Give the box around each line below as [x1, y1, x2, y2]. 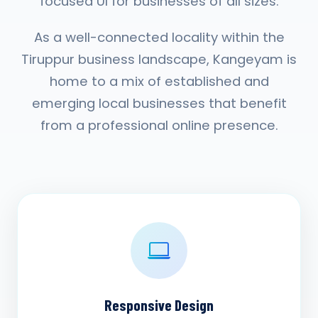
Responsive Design [104, 295, 214, 314]
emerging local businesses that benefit [31, 94, 287, 112]
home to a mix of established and [49, 72, 269, 90]
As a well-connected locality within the [33, 28, 285, 46]
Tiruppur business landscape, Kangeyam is [21, 50, 297, 68]
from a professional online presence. [40, 116, 278, 134]
